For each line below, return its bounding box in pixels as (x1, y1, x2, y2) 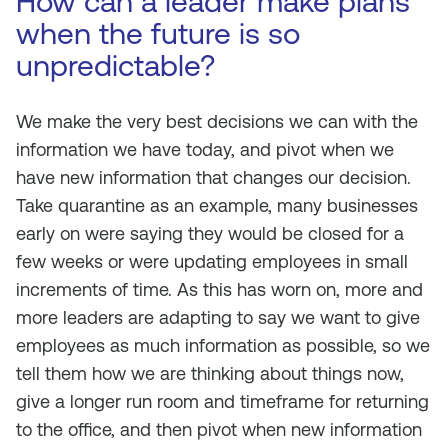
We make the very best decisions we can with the (16, 111, 418, 132)
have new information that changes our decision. (16, 167, 411, 188)
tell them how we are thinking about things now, (16, 363, 404, 384)
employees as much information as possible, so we (16, 335, 430, 356)
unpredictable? (16, 48, 215, 83)
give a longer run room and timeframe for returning (16, 391, 429, 412)
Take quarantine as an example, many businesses (16, 195, 418, 216)
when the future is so (16, 16, 300, 51)
